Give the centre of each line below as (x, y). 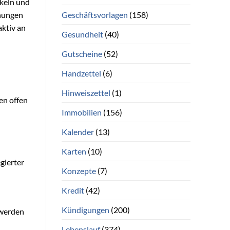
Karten (74, 151)
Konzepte (79, 170)
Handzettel (81, 73)
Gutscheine (82, 53)
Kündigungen (85, 209)
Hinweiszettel (86, 92)
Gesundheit (82, 34)
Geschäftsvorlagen (94, 14)
